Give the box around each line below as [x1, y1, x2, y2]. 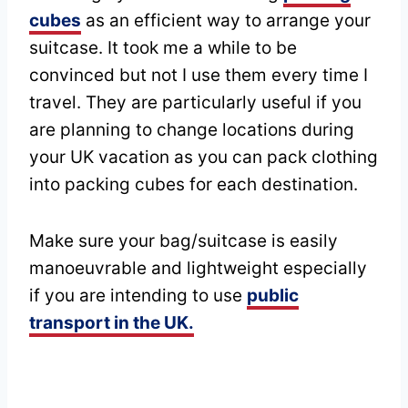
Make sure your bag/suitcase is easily [29, 230, 338, 252]
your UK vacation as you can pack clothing [29, 147, 378, 168]
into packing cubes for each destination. [29, 174, 358, 196]
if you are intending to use [29, 285, 247, 307]
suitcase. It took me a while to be [29, 37, 297, 59]
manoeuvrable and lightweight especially [29, 258, 367, 280]
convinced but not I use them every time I [29, 65, 368, 87]
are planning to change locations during [29, 119, 354, 141]
